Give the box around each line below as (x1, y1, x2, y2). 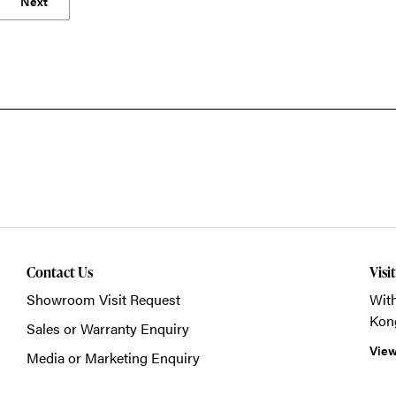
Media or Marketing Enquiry (26, 347, 200, 368)
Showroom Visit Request (26, 289, 180, 309)
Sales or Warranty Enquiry (26, 318, 189, 339)
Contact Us (26, 263, 93, 282)
